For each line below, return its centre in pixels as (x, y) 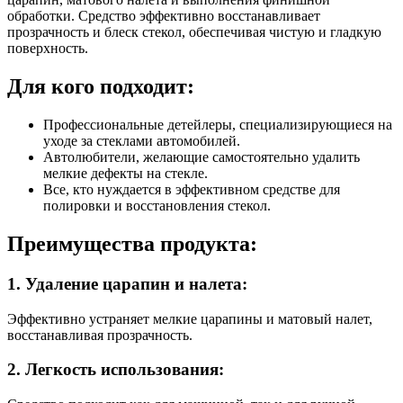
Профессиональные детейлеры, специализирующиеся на (218, 124)
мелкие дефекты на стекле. (125, 173)
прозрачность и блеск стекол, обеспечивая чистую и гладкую (194, 32)
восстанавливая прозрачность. (100, 335)
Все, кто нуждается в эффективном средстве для (192, 189)
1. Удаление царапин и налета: (127, 283)
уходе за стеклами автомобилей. (142, 140)
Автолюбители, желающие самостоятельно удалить (201, 157)
